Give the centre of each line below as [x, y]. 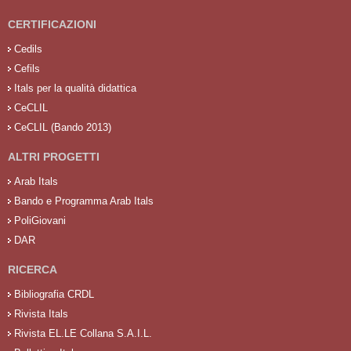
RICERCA [33, 269]
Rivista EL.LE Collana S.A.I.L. [83, 333]
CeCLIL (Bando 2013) [63, 127]
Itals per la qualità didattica [75, 88]
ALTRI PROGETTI [54, 156]
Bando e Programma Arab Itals [84, 201]
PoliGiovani [40, 220]
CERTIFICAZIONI [52, 24]
